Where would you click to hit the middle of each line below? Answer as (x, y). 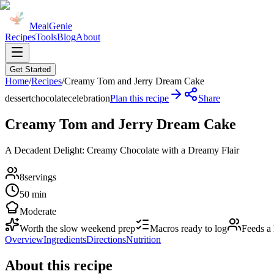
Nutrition (143, 239)
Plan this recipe (139, 98)
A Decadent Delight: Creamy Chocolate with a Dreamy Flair (122, 150)
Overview (24, 239)
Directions (106, 239)
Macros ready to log (188, 228)
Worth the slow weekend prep (77, 228)
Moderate (38, 211)
